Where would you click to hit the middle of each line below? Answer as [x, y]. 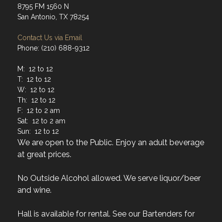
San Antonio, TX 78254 [53, 17]
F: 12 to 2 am [39, 111]
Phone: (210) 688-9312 [54, 48]
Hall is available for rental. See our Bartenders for [106, 214]
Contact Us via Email [50, 38]
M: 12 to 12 [35, 69]
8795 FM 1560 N [43, 7]
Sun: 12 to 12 [38, 132]
